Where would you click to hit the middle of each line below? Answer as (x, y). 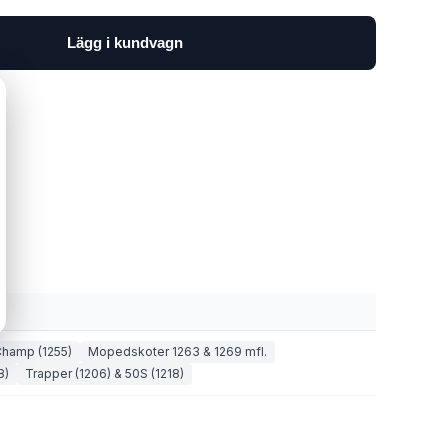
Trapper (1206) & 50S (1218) (104, 373)
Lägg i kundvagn (125, 42)
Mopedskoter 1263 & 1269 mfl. (177, 351)
